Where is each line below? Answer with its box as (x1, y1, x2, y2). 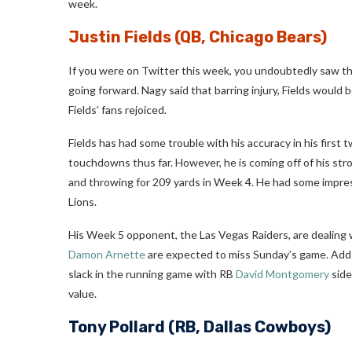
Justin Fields (68, 27, 171, 46)
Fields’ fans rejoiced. (68, 102, 167, 116)
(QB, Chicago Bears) (171, 27, 327, 46)
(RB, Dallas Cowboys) (165, 317, 331, 336)
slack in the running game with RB (68, 266, 236, 280)
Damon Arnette (68, 247, 145, 261)
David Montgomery (236, 266, 329, 280)
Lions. (68, 194, 97, 208)
